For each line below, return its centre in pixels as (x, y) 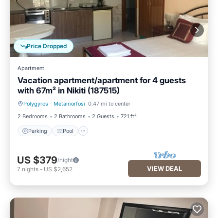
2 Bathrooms (70, 116)
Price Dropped (47, 46)
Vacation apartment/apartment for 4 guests (102, 80)
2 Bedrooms (33, 116)
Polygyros (36, 104)
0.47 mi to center (109, 104)
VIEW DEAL (164, 168)
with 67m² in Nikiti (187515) (69, 91)
